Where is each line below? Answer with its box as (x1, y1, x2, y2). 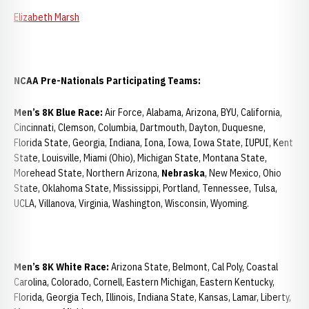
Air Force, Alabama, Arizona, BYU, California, (103, 106, 282, 119)
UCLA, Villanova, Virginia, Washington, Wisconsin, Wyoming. (14, 197, 249, 210)
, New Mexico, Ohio (205, 167, 281, 179)
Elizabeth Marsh (14, 11, 79, 23)
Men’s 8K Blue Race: (14, 106, 103, 119)
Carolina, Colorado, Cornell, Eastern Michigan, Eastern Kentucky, (14, 276, 275, 288)
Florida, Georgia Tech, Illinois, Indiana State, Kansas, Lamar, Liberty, (14, 291, 291, 303)
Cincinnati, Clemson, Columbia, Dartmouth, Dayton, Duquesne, (14, 121, 266, 134)
